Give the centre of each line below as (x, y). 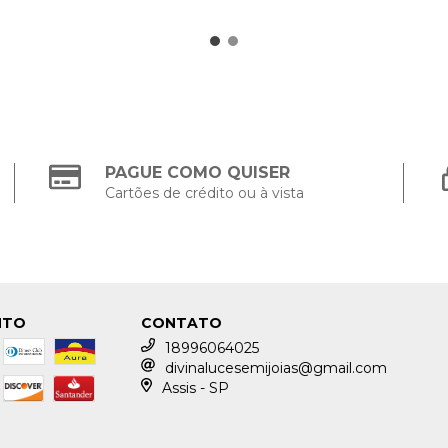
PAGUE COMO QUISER (198, 172)
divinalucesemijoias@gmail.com (276, 367)
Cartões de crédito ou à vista (205, 192)
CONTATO (182, 322)
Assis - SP (195, 387)
